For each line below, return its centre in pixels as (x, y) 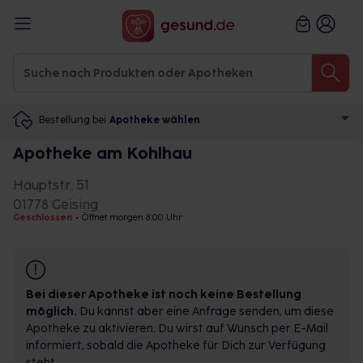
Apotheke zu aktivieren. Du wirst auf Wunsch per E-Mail (177, 329)
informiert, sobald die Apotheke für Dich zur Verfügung (176, 346)
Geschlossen (43, 218)
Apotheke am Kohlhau (102, 153)
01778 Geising (56, 205)
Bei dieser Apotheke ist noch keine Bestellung (164, 295)
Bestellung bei (73, 120)
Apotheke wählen (155, 120)
